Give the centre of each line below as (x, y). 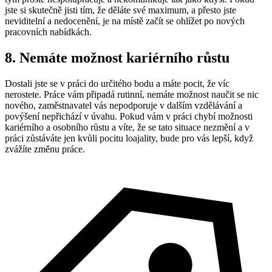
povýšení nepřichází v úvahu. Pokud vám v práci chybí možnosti (129, 116)
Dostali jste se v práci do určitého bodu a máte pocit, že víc (117, 83)
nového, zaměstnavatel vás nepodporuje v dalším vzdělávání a (124, 105)
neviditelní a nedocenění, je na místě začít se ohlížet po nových (125, 21)
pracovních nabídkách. (48, 32)
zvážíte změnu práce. (45, 149)
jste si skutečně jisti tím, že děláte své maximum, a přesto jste (121, 10)
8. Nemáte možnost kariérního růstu (117, 57)
